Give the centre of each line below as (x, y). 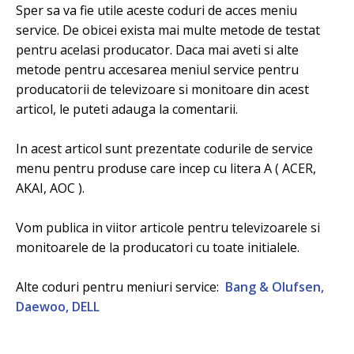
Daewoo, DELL (58, 307)
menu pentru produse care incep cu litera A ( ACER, (166, 168)
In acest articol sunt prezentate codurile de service (164, 149)
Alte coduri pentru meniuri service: (121, 287)
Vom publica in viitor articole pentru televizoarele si (168, 228)
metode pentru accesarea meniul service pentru (157, 70)
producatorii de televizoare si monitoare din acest (162, 89)
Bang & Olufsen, (275, 287)
